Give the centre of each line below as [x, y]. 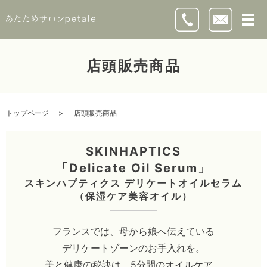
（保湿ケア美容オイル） [133, 196]
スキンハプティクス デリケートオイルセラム [133, 183]
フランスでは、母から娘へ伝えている [133, 231]
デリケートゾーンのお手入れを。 [133, 248]
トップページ [27, 113]
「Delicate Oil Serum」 [133, 168]
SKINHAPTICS [133, 151]
